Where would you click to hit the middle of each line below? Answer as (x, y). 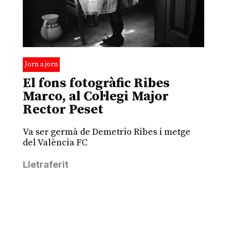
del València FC (55, 143)
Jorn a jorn (41, 65)
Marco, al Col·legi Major (96, 97)
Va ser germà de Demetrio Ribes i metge (106, 132)
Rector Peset (63, 110)
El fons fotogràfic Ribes (96, 84)
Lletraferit (45, 165)
